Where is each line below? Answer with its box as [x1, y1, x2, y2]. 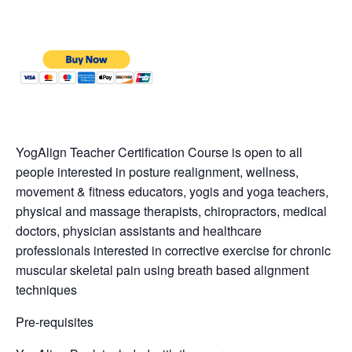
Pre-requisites [16, 312, 93, 331]
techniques [16, 280, 77, 299]
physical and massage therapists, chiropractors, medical [16, 201, 327, 220]
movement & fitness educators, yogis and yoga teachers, [16, 181, 328, 200]
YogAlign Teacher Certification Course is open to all [16, 142, 302, 161]
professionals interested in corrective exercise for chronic [16, 240, 331, 259]
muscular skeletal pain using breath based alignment [16, 260, 309, 279]
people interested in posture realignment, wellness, [16, 162, 299, 181]
